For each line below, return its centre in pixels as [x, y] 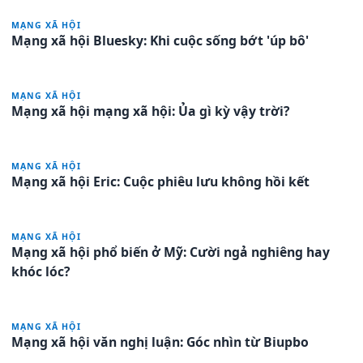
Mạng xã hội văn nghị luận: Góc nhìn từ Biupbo [160, 342]
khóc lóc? [41, 271]
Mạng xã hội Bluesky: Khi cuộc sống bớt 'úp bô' [160, 40]
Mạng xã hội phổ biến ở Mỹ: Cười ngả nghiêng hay [171, 252]
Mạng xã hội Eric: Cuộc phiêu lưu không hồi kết [160, 181]
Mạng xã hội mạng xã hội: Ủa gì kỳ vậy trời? [151, 111]
